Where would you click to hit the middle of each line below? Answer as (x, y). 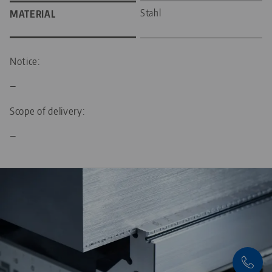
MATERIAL (33, 14)
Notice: (25, 60)
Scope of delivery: (48, 110)
